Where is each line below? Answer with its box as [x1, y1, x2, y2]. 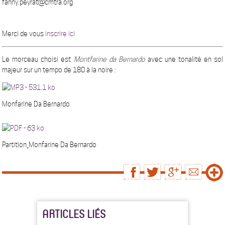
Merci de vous [2, 30, 46, 38]
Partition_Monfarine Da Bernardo [2, 141, 97, 149]
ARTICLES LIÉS [42, 206, 105, 221]
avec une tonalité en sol [147, 55, 223, 63]
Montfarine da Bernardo [73, 55, 145, 63]
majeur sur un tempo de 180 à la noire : [2, 66, 117, 74]
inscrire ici [45, 30, 75, 38]
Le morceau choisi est [2, 55, 74, 63]
